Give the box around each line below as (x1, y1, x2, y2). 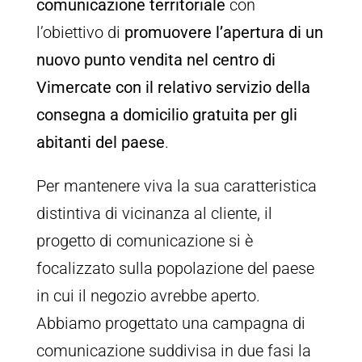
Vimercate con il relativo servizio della (36, 78, 310, 98)
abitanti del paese (36, 133, 165, 153)
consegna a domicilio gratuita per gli (36, 105, 297, 125)
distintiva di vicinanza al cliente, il (36, 204, 272, 224)
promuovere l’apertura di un (124, 23, 323, 43)
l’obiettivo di (36, 23, 124, 43)
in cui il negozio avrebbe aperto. (36, 286, 260, 306)
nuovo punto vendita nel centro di (36, 50, 276, 70)
